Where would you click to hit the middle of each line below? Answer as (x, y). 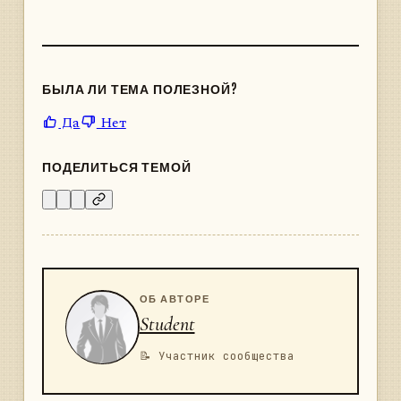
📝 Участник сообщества (217, 356)
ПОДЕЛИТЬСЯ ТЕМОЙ (117, 166)
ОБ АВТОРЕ (175, 298)
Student (167, 324)
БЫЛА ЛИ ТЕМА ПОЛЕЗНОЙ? (140, 88)
